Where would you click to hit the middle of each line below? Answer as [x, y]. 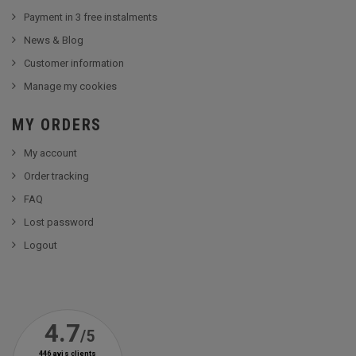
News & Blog [54, 40]
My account [50, 153]
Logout [41, 245]
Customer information [74, 63]
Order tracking [56, 176]
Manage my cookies [70, 86]
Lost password [59, 222]
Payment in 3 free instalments [91, 17]
